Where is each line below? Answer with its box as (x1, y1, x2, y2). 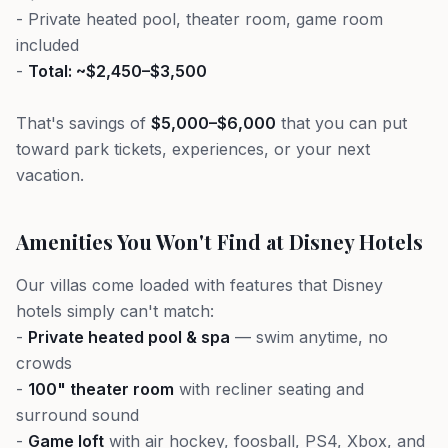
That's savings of (16, 113, 151, 133)
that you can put (276, 113, 407, 133)
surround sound (16, 405, 139, 425)
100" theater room (28, 379, 174, 399)
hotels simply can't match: (16, 301, 214, 321)
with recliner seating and (174, 379, 364, 399)
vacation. (16, 165, 84, 185)
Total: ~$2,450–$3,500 (28, 61, 207, 81)
